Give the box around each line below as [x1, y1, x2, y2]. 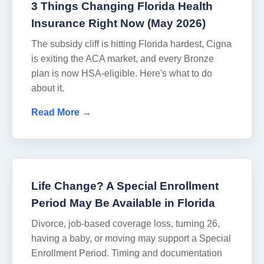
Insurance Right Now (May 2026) [31, 16, 206, 29]
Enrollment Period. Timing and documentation [31, 247, 222, 258]
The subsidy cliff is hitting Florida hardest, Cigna [31, 38, 232, 49]
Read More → [31, 107, 91, 117]
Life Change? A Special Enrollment [31, 179, 219, 192]
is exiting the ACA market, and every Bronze [31, 53, 214, 64]
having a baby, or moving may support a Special [31, 233, 231, 243]
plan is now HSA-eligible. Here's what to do [31, 68, 212, 78]
